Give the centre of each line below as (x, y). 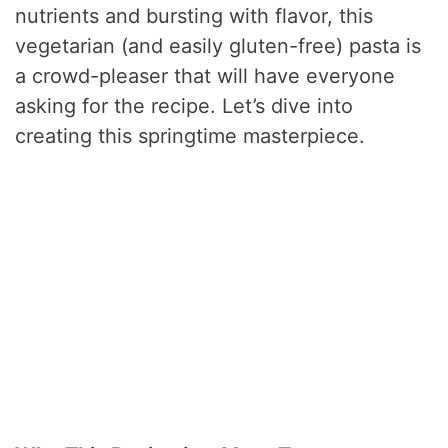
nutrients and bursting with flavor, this (194, 15)
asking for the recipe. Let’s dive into (184, 105)
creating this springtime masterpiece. (190, 135)
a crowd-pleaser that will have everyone (205, 75)
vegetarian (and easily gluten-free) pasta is (218, 45)
